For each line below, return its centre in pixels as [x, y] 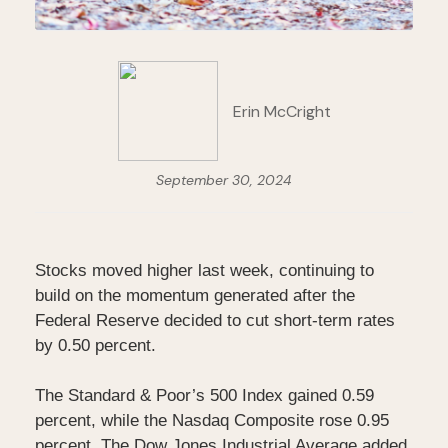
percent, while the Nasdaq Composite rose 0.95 [212, 421]
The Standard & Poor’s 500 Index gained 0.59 [204, 396]
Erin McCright [281, 111]
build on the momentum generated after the [195, 296]
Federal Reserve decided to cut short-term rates [215, 321]
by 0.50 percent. [95, 346]
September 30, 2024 [224, 180]
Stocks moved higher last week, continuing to [204, 271]
